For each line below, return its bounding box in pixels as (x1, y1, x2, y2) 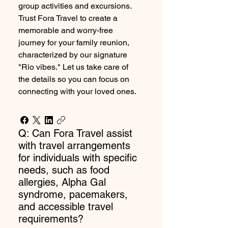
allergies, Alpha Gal (18, 176, 106, 188)
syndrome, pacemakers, (18, 188, 128, 201)
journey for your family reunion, (18, 38, 129, 47)
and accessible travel (18, 201, 113, 213)
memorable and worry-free (18, 25, 113, 35)
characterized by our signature (18, 50, 127, 60)
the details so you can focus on (18, 74, 129, 84)
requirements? (18, 213, 83, 225)
